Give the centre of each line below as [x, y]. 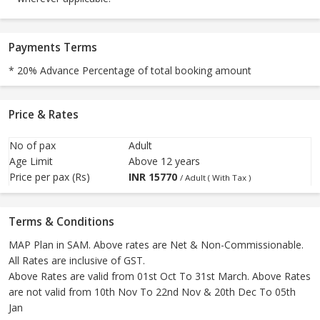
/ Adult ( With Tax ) [216, 178]
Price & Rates [44, 115]
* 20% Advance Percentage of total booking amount [130, 71]
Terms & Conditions [61, 222]
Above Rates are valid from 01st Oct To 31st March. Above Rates [160, 276]
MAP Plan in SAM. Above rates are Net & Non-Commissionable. [156, 245]
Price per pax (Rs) [50, 177]
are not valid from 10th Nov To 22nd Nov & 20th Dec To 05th [152, 292]
